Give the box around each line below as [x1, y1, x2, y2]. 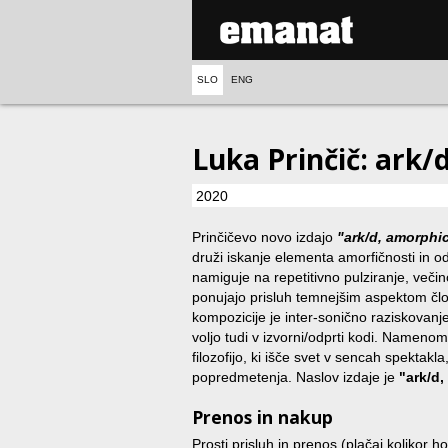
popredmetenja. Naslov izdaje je [192, 369, 399, 386]
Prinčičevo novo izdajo [192, 229, 337, 246]
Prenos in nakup [192, 405, 333, 430]
